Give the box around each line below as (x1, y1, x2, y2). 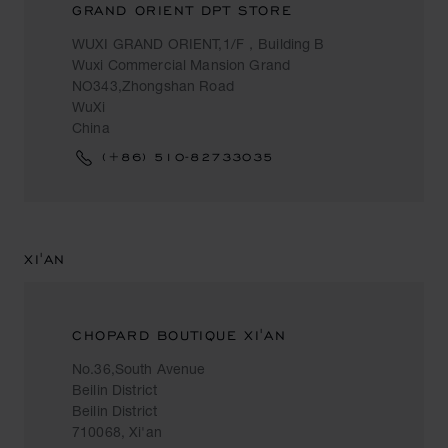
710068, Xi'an (72, 423, 162, 440)
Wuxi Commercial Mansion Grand (72, 56, 291, 73)
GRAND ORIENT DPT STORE (72, 2, 293, 19)
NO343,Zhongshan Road (72, 77, 234, 94)
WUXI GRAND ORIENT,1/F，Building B (72, 35, 325, 52)
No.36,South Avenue (72, 360, 206, 377)
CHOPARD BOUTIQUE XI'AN (72, 327, 287, 344)
